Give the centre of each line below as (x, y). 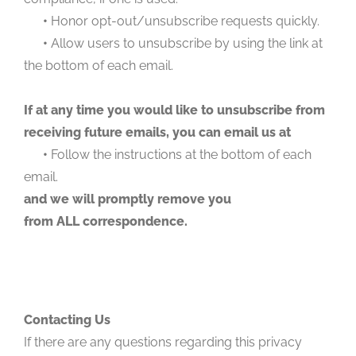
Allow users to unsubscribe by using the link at (185, 43)
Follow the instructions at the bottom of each (180, 154)
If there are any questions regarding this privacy (163, 342)
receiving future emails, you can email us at (157, 132)
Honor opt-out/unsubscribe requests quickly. (184, 21)
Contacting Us (67, 319)
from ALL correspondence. (106, 221)
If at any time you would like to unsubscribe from (174, 110)
